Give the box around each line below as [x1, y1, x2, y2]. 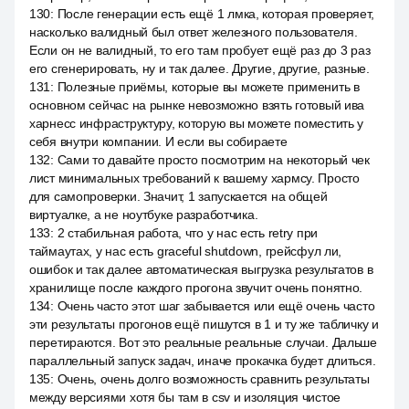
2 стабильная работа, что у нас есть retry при [57, 225, 319, 240]
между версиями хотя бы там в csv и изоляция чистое [29, 390, 341, 404]
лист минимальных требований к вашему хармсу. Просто [29, 171, 360, 185]
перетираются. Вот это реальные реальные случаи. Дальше [29, 335, 377, 350]
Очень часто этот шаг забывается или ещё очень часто [57, 299, 375, 313]
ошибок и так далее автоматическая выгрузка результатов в [29, 262, 373, 277]
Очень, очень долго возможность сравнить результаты [57, 372, 370, 386]
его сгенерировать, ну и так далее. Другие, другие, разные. [29, 61, 370, 76]
